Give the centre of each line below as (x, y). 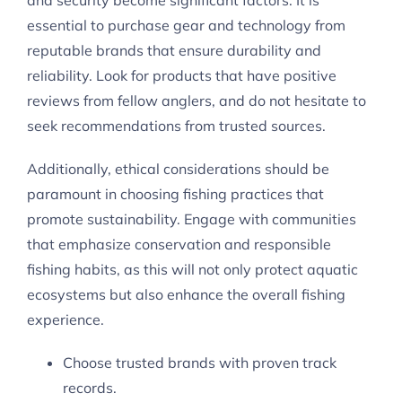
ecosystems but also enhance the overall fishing (186, 295)
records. (90, 388)
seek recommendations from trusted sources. (176, 126)
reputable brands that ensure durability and (174, 51)
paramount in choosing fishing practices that (175, 194)
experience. (66, 320)
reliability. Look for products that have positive (182, 76)
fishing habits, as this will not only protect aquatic (192, 270)
